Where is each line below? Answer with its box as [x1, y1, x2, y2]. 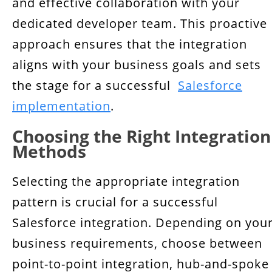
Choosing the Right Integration [12, 124, 271, 148]
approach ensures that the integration [12, 36, 247, 52]
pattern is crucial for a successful [12, 194, 218, 210]
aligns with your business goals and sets [12, 56, 261, 73]
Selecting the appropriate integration [12, 173, 240, 189]
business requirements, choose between [12, 235, 262, 251]
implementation [12, 98, 110, 114]
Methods [12, 140, 86, 163]
